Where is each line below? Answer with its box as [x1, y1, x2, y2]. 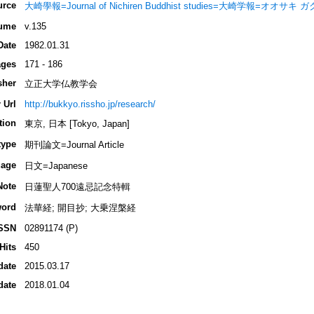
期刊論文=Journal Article [24, 139, 124, 151]
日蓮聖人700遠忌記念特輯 [24, 182, 130, 193]
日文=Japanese [24, 161, 88, 172]
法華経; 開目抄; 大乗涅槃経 [24, 203, 136, 214]
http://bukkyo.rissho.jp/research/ [24, 99, 156, 110]
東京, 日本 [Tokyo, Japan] [24, 118, 130, 130]
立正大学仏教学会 [24, 78, 97, 90]
